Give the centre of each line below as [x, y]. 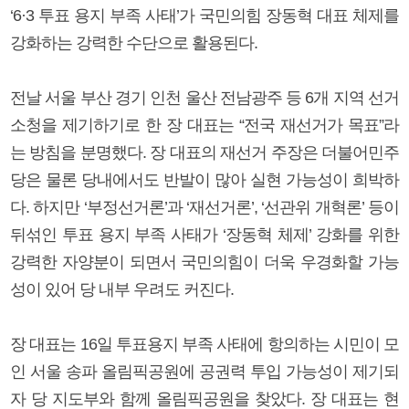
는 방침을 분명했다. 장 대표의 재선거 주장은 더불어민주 [204, 152]
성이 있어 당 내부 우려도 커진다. [122, 289]
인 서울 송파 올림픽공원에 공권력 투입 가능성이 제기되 [204, 371]
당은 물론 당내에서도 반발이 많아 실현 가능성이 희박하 [204, 179]
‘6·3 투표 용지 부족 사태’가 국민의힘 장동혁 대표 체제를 [204, 15]
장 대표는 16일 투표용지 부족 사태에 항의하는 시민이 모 [204, 344]
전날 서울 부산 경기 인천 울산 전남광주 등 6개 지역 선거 [204, 97]
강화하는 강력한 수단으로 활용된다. [134, 42]
